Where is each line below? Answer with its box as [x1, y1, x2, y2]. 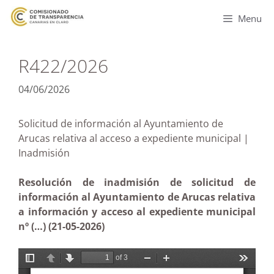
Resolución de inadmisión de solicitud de [18, 176, 256, 189]
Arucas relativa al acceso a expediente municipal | [18, 131, 249, 145]
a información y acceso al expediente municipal [18, 205, 256, 218]
